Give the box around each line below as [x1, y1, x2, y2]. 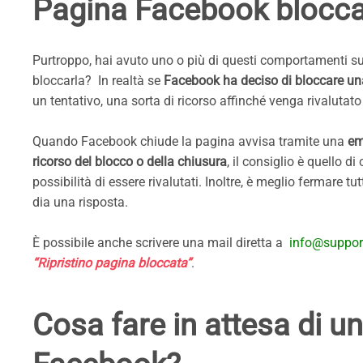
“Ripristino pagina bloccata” [32, 255, 191, 271]
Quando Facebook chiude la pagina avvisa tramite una [32, 134, 348, 150]
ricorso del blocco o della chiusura [32, 154, 227, 170]
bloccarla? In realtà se [32, 73, 164, 89]
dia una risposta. [32, 194, 128, 211]
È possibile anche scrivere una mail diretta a [32, 235, 289, 251]
